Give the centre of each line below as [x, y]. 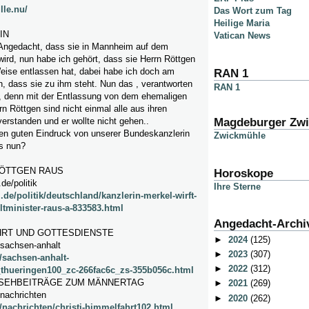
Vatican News [242, 36]
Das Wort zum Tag [253, 11]
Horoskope [243, 173]
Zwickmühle [240, 135]
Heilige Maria [242, 23]
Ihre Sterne [237, 186]
